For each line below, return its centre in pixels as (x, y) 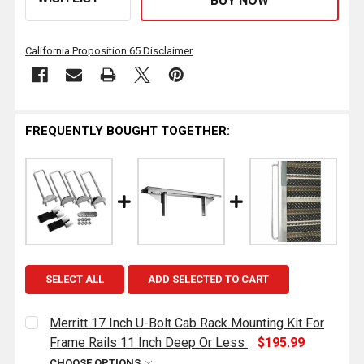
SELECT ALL (75, 279)
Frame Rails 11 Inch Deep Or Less (147, 343)
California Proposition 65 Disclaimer (109, 51)
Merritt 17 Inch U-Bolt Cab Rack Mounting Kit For (187, 323)
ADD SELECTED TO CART (208, 279)
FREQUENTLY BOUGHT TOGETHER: (128, 131)
